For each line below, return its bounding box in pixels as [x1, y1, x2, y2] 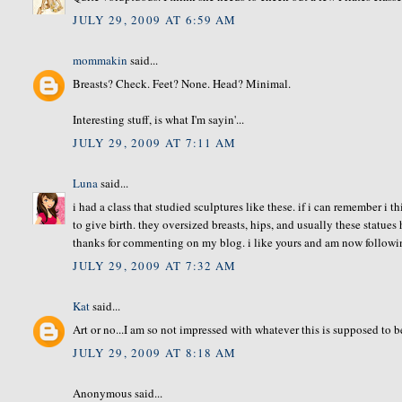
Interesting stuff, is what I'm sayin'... [73, 111, 245, 128]
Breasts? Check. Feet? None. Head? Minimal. [73, 75, 292, 92]
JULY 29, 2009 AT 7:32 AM [73, 257, 237, 274]
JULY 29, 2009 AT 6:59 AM [73, 11, 237, 28]
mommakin [73, 51, 128, 68]
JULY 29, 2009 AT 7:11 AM [73, 134, 237, 151]
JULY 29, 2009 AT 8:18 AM [73, 344, 237, 361]
